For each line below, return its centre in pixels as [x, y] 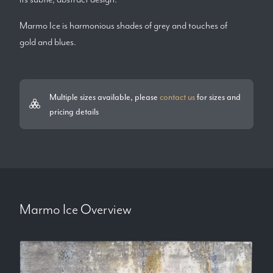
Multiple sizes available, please [105, 97]
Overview [105, 209]
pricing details [74, 112]
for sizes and [218, 97]
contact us [177, 97]
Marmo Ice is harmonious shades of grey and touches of [123, 26]
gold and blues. [48, 42]
